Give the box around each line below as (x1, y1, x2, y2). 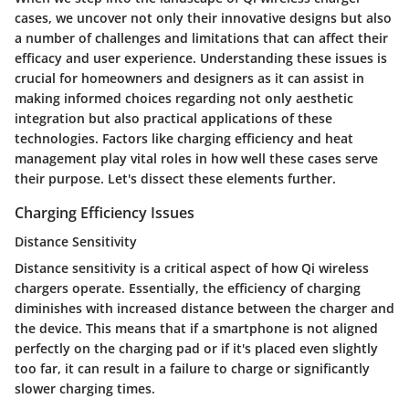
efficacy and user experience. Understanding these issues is (15, 49, 387, 68)
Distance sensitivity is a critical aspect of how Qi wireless (15, 259, 369, 278)
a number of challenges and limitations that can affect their (15, 29, 388, 47)
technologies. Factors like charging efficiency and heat (15, 130, 353, 148)
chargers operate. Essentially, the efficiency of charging (15, 279, 361, 298)
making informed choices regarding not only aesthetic (15, 89, 353, 108)
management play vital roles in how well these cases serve (15, 150, 378, 168)
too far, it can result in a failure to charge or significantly (15, 360, 370, 378)
